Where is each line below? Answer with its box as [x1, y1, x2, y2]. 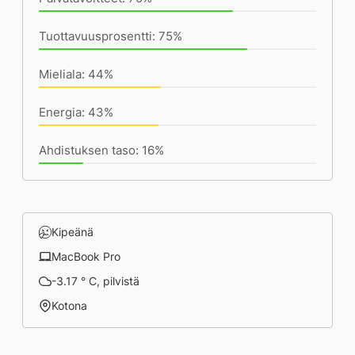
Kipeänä [52, 224, 94, 239]
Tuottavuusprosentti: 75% [39, 28, 182, 44]
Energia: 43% [39, 104, 113, 120]
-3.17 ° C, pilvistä [52, 273, 139, 288]
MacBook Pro [52, 249, 120, 263]
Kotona [52, 298, 87, 312]
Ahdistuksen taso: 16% [39, 142, 164, 158]
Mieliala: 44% [39, 66, 113, 82]
